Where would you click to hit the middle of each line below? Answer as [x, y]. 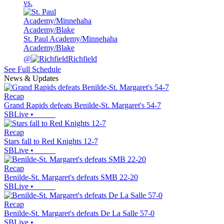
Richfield [82, 59]
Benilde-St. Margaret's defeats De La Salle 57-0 [79, 213]
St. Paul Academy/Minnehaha [70, 39]
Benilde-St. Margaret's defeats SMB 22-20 [71, 177]
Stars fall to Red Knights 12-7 [51, 141]
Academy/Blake [49, 48]
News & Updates [31, 78]
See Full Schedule [32, 69]
